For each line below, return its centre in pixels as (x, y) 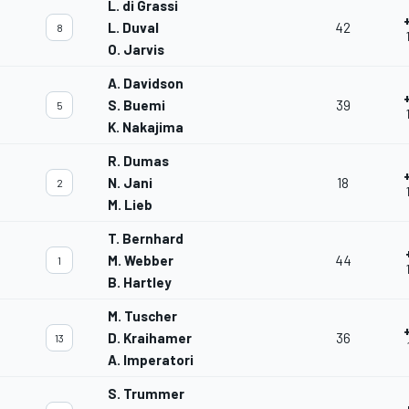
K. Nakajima (146, 127)
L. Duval (133, 28)
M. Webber (141, 261)
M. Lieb (130, 205)
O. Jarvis (136, 50)
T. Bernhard (146, 239)
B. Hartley (140, 283)
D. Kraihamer (150, 338)
